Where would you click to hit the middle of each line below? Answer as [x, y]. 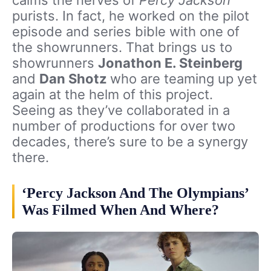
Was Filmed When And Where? [120, 210]
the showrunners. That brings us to [122, 47]
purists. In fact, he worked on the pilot [131, 15]
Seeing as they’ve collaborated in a [121, 110]
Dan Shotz [75, 78]
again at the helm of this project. [113, 94]
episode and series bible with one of [126, 31]
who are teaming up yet [184, 78]
